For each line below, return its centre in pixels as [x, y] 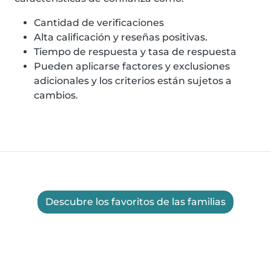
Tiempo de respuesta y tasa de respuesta [135, 52]
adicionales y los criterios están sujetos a [133, 81]
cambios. [56, 95]
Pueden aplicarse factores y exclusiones [132, 66]
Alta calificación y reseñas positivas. [121, 37]
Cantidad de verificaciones [99, 23]
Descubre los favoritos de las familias [135, 202]
